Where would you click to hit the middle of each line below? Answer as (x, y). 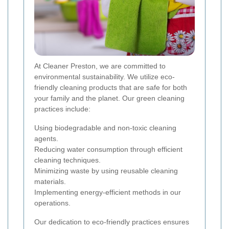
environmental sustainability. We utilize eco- (105, 77)
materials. (50, 182)
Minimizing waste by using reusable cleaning (106, 171)
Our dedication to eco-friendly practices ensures (112, 222)
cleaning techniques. (67, 160)
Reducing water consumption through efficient (108, 150)
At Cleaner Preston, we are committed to (100, 66)
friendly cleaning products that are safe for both (111, 88)
